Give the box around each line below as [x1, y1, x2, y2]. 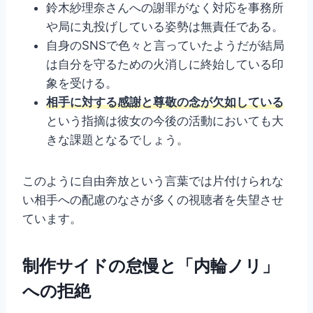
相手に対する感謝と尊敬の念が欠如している [46, 95, 284, 110]
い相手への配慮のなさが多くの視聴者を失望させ [22, 193, 284, 208]
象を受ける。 [46, 76, 117, 91]
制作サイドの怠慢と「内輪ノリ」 [22, 256, 279, 277]
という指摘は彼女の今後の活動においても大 [46, 114, 284, 129]
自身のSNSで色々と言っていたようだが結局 [46, 38, 284, 53]
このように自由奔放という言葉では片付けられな [22, 174, 284, 189]
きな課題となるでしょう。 [46, 133, 189, 147]
